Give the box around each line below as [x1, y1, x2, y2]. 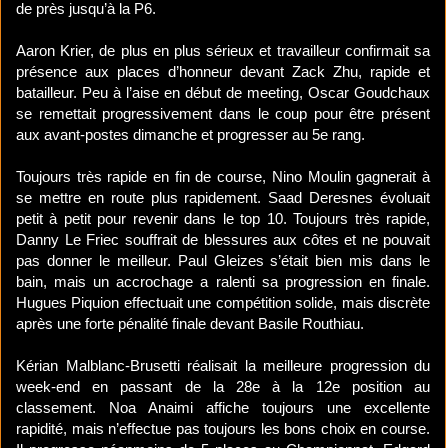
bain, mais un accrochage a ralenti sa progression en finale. [16, 273, 430, 291]
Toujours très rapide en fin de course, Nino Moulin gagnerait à [16, 168, 430, 186]
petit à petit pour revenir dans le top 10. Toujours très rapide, [16, 210, 430, 228]
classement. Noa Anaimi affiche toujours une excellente [16, 399, 430, 417]
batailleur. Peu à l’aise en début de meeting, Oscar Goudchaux [16, 84, 430, 102]
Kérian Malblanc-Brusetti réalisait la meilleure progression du [16, 357, 430, 375]
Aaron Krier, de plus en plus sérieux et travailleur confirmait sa [16, 42, 430, 60]
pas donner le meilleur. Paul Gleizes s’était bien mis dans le [16, 252, 430, 270]
